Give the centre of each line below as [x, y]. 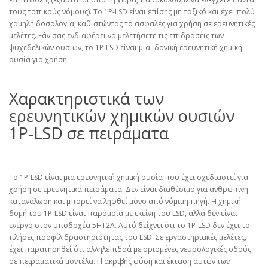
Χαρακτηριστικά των [86, 99]
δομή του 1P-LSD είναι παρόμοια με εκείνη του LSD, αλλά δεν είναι [123, 214]
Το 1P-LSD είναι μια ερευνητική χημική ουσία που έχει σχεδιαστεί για [129, 178]
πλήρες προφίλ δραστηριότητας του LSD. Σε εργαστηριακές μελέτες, [128, 237]
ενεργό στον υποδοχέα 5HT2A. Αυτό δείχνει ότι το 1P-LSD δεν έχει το [130, 226]
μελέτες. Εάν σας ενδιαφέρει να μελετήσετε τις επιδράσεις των [116, 36]
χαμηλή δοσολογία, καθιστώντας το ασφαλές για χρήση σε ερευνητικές [132, 24]
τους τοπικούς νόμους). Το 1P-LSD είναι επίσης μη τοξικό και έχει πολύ [132, 12]
